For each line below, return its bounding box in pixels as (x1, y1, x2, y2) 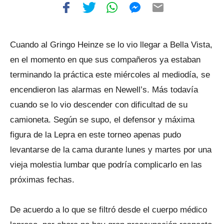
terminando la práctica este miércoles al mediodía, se (10, 70, 210, 79)
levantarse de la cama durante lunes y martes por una (10, 145, 211, 154)
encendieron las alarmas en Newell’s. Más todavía (10, 85, 198, 94)
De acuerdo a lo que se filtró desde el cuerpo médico (10, 205, 207, 214)
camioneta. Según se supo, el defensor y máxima (10, 115, 194, 124)
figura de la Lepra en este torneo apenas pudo (10, 130, 181, 139)
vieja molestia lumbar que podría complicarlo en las (10, 160, 202, 169)
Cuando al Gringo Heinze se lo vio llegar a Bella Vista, (10, 40, 212, 49)
